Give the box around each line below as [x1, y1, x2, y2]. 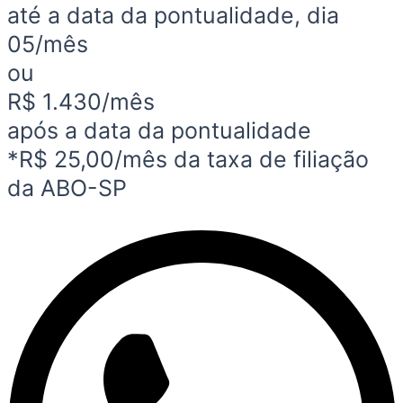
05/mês [7, 31, 88, 58]
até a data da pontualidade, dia [7, 2, 339, 30]
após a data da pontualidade [7, 117, 311, 145]
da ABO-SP [7, 175, 127, 202]
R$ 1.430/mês [7, 88, 155, 116]
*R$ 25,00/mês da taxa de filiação [7, 146, 369, 174]
